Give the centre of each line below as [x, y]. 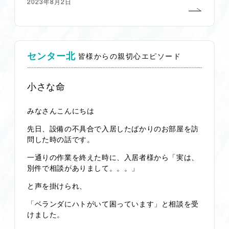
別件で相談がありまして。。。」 [83, 167]
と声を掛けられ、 [57, 185]
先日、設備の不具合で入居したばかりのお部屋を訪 [113, 128]
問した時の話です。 [61, 139]
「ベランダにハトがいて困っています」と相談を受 [113, 203]
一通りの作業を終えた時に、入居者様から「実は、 [113, 157]
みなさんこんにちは [61, 110]
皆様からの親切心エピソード [130, 56]
